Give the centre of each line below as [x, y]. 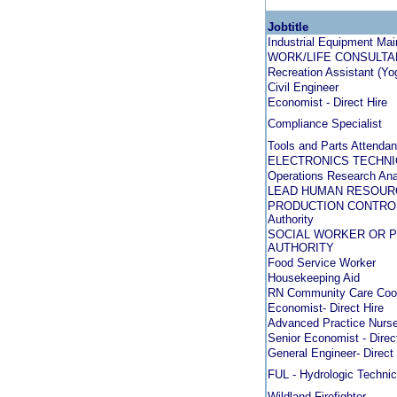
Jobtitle [288, 27]
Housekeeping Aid [314, 278]
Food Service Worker [322, 263]
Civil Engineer [303, 87]
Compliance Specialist [325, 124]
